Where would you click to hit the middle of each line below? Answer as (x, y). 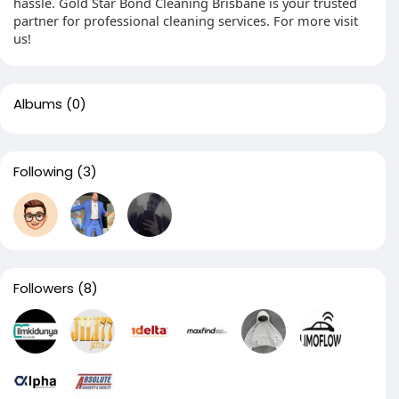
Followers (44, 288)
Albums (38, 104)
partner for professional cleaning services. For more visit (186, 20)
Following (43, 171)
